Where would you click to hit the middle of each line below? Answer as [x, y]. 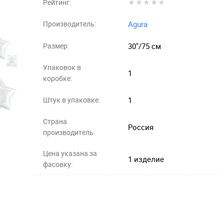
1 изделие [146, 159]
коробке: [57, 78]
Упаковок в [62, 67]
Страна [55, 121]
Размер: [56, 45]
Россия [141, 127]
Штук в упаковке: [71, 99]
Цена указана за [70, 153]
